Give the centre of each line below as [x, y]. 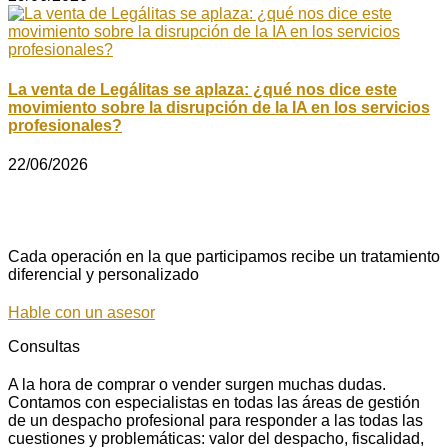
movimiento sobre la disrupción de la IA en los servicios [219, 107]
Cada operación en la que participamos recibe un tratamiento [224, 256]
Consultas [44, 346]
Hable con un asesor [81, 312]
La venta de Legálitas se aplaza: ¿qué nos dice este [202, 89]
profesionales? [65, 125]
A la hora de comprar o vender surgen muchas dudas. [197, 384]
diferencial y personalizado [103, 274]
